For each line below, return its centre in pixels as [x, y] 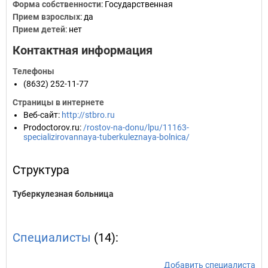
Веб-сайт [41, 115]
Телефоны [33, 71]
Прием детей [39, 29]
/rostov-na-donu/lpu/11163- [136, 127]
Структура [41, 170]
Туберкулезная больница [63, 194]
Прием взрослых [46, 17]
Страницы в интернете [58, 102]
